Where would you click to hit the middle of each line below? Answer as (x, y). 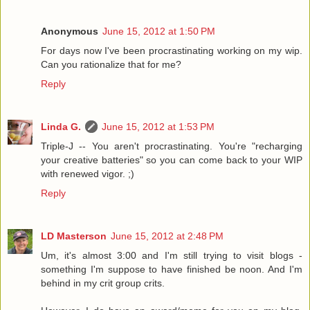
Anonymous (70, 31)
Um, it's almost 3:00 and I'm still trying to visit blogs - (172, 256)
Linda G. (61, 127)
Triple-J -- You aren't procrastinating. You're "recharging (172, 146)
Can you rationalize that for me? (111, 65)
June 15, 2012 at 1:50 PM (159, 31)
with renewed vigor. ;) (88, 174)
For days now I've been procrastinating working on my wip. (172, 51)
